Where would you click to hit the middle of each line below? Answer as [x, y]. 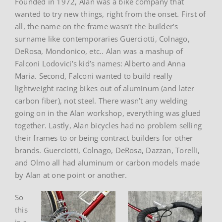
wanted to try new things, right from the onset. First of [111, 14]
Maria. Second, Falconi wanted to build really [94, 76]
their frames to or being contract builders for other [104, 138]
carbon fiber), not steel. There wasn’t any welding [101, 100]
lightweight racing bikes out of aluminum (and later [105, 88]
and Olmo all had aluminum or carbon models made [108, 162]
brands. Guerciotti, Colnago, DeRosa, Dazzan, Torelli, [107, 150]
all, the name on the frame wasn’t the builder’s [97, 26]
